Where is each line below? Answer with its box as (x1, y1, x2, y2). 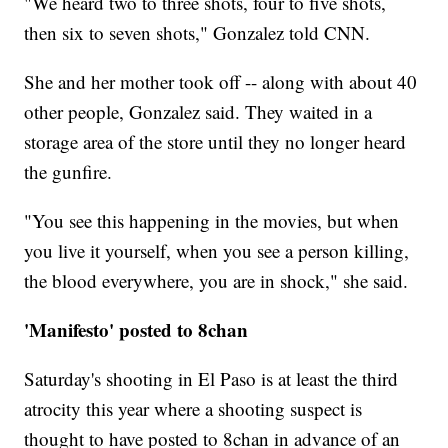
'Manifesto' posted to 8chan (24, 316, 249, 344)
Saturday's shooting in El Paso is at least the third (24, 366, 399, 392)
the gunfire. (24, 159, 113, 185)
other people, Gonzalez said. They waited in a (24, 99, 373, 125)
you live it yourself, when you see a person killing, (24, 238, 410, 264)
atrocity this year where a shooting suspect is (24, 396, 363, 422)
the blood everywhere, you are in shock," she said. (24, 268, 409, 294)
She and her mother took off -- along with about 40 (24, 69, 418, 95)
